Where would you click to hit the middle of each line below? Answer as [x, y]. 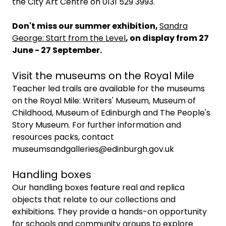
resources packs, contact [63, 137]
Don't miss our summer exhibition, [86, 26]
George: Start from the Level [69, 38]
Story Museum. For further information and [97, 125]
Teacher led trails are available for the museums [108, 89]
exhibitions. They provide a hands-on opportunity [109, 212]
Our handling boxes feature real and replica [98, 187]
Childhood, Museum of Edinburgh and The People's [111, 113]
